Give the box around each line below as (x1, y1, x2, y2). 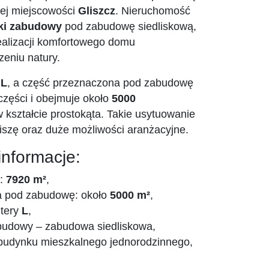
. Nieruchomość (115, 5, 190, 17)
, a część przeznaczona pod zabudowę (7, 77, 193, 89)
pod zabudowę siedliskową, (62, 20, 196, 33)
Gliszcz (78, 5, 115, 17)
